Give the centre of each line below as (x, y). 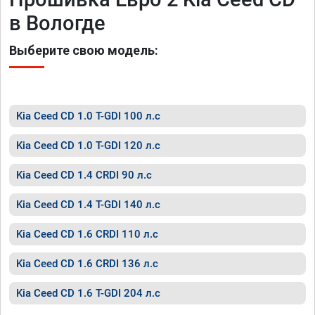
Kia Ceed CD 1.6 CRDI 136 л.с (87, 264)
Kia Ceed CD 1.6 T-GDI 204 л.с (88, 293)
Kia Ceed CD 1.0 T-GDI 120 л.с (88, 146)
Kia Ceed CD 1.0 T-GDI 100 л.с (88, 116)
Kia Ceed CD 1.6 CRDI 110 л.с (87, 234)
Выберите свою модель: (84, 50)
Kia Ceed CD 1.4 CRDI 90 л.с (84, 175)
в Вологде (57, 23)
